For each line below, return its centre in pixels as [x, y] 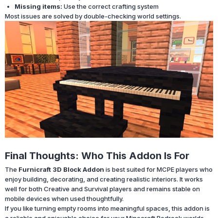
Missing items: [38, 6]
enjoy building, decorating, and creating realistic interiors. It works [104, 179]
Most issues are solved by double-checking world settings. [93, 16]
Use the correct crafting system [110, 6]
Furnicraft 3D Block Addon [61, 169]
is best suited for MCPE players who [158, 169]
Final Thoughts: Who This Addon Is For [97, 155]
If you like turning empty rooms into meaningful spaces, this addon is [107, 208]
